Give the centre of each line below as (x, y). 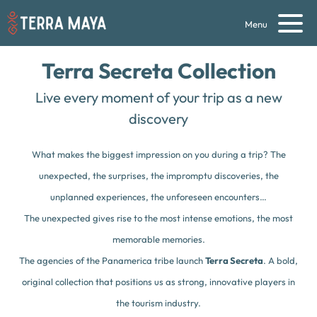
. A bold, (281, 260)
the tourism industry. (158, 303)
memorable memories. (158, 239)
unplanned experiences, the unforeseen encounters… (158, 197)
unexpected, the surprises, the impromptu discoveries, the (158, 175)
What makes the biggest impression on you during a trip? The (158, 154)
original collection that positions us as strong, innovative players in (158, 282)
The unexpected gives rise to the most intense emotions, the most (158, 218)
